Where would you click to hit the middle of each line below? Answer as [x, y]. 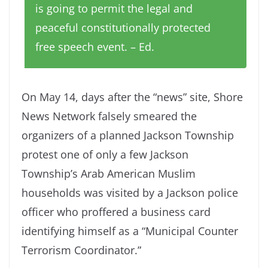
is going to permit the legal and [114, 9]
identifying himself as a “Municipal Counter [130, 231]
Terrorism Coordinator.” [81, 250]
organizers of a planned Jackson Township [128, 135]
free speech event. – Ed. [95, 47]
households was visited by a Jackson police [130, 192]
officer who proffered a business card [116, 211]
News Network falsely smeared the [109, 116]
